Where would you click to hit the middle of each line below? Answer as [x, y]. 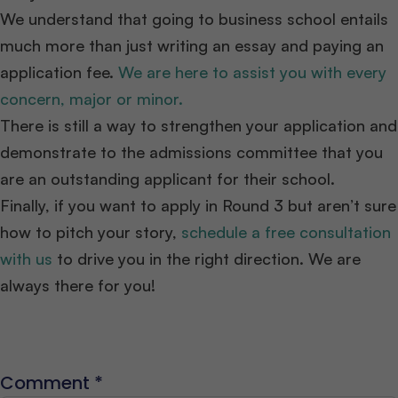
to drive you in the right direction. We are [209, 259]
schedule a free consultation [286, 232]
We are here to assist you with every [252, 72]
